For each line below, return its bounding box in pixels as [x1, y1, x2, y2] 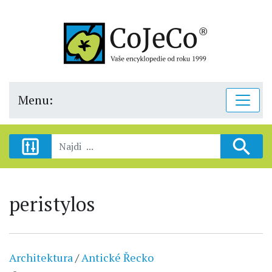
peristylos [9, 191, 95, 217]
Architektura [9, 250, 73, 265]
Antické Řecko [81, 250, 154, 265]
